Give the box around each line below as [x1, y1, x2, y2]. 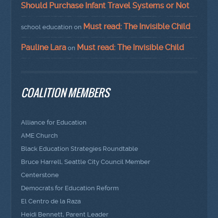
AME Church [21, 131, 58, 139]
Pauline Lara [21, 42, 67, 52]
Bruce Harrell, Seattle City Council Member [21, 158, 151, 165]
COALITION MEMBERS [21, 84, 110, 101]
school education [21, 23, 73, 31]
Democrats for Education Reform [21, 184, 119, 192]
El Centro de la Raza [21, 197, 81, 205]
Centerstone [21, 171, 59, 179]
